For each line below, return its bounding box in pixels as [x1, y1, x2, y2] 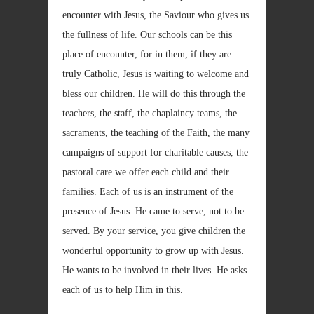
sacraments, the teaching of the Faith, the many [62, 128, 250, 138]
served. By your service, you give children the [62, 226, 245, 236]
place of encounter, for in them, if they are [62, 49, 231, 60]
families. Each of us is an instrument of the [62, 186, 233, 197]
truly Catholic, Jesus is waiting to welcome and [62, 69, 249, 79]
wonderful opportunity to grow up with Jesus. [62, 245, 244, 256]
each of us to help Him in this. [62, 285, 183, 295]
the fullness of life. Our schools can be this [62, 29, 232, 40]
